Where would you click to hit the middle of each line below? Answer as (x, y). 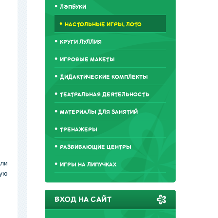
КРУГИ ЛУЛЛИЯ (81, 42)
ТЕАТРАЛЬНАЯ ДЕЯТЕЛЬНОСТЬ (104, 95)
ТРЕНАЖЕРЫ (78, 130)
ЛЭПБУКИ (73, 7)
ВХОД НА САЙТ (83, 200)
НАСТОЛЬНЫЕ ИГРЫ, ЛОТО (103, 25)
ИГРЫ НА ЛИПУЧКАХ (88, 165)
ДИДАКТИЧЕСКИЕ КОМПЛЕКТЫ (104, 77)
